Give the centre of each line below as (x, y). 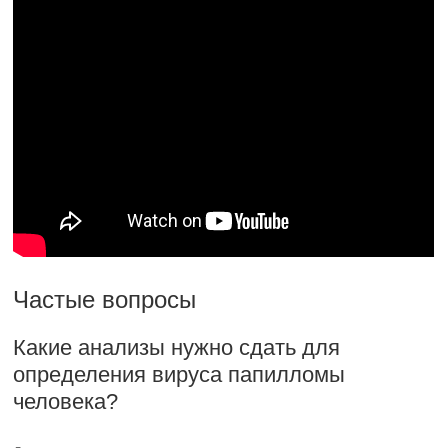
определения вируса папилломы (179, 374)
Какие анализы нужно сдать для (177, 347)
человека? (66, 401)
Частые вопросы (105, 299)
